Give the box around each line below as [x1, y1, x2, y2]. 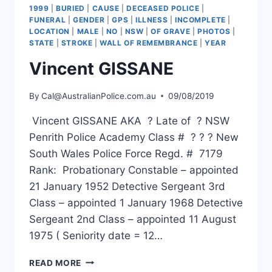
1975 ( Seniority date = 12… [29, 229, 163, 242]
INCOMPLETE [174, 15, 226, 25]
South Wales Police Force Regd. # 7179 [29, 147, 223, 160]
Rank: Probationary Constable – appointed [29, 163, 239, 176]
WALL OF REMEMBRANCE [100, 38, 198, 48]
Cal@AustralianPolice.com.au [41, 90, 157, 101]
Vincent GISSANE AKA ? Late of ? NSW [29, 114, 229, 127]
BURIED [56, 4, 85, 13]
